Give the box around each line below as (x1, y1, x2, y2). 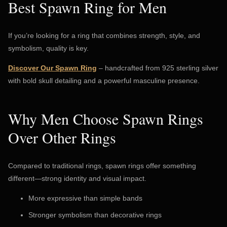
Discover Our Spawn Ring (8, 63, 97, 72)
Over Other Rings (8, 127, 116, 147)
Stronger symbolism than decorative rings (28, 210, 162, 219)
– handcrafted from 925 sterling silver (97, 63, 218, 72)
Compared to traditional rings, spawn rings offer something (8, 161, 196, 170)
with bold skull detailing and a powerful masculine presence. (8, 76, 200, 85)
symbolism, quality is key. (8, 44, 89, 52)
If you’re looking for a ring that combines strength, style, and (8, 31, 200, 40)
